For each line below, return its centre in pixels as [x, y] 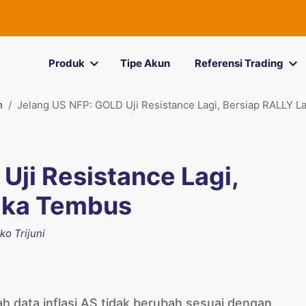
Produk [66, 63]
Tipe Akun [145, 63]
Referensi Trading [239, 63]
